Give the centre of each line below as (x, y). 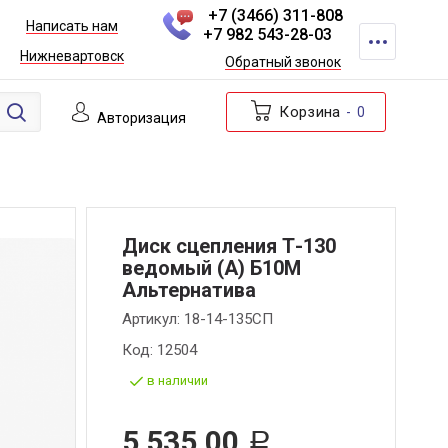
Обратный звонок (282, 61)
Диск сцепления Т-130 (229, 246)
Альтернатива (189, 290)
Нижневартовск (71, 56)
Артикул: (153, 319)
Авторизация (141, 118)
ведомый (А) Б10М (211, 268)
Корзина (310, 112)
